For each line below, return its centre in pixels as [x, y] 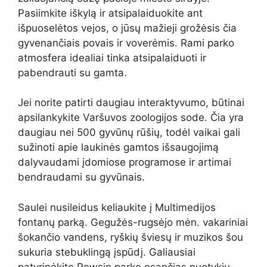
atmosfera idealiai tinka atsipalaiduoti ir [112, 58]
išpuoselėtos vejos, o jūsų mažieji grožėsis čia [127, 28]
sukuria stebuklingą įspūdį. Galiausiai [107, 252]
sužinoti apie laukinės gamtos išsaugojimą [118, 148]
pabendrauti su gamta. [72, 72]
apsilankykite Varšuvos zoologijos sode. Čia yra [131, 118]
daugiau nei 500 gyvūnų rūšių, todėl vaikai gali [129, 133]
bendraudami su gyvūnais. [81, 177]
